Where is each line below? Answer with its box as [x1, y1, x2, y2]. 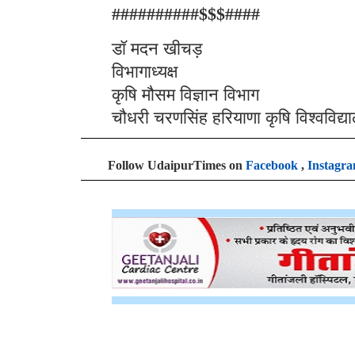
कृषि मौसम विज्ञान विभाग [112, 85, 259, 105]
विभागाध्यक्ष [112, 62, 177, 82]
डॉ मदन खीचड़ [112, 39, 202, 59]
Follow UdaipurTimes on [108, 158, 246, 172]
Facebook [246, 158, 298, 172]
